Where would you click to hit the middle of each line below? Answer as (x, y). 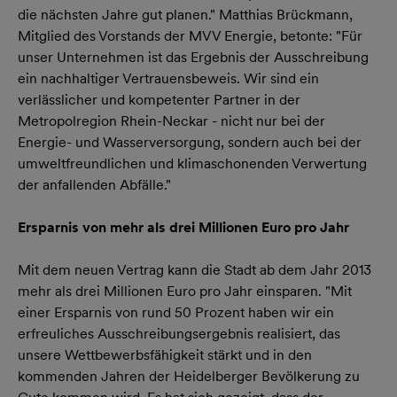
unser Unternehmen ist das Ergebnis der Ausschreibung (193, 57)
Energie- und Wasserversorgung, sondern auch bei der (190, 142)
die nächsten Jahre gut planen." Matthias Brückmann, (185, 15)
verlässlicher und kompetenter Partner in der (159, 100)
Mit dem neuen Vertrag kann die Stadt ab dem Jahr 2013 (195, 270)
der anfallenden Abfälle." (94, 185)
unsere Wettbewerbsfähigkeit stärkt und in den (165, 355)
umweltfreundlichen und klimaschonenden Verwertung (192, 163)
